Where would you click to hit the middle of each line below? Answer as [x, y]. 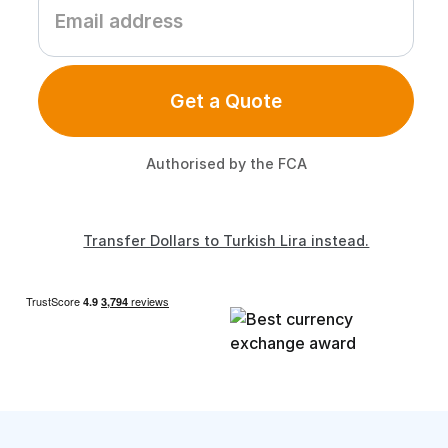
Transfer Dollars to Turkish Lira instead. [226, 240]
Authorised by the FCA [226, 163]
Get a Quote [226, 101]
